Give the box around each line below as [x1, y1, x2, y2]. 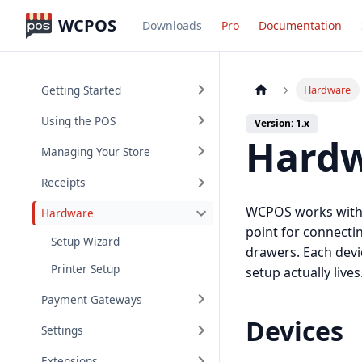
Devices [246, 314, 343, 349]
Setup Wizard [51, 233, 120, 249]
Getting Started [41, 82, 122, 98]
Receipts [41, 175, 86, 191]
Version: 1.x [255, 116, 309, 131]
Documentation [259, 17, 342, 33]
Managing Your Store [41, 143, 151, 159]
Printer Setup [51, 260, 120, 276]
